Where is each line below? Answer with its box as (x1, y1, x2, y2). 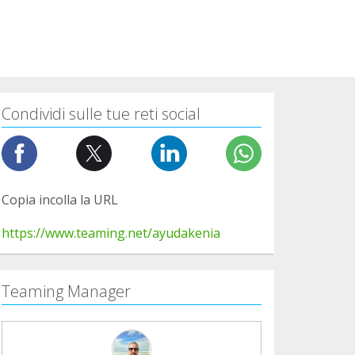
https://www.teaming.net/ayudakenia (2, 223, 220, 242)
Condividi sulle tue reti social (2, 102, 200, 124)
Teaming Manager (2, 280, 131, 302)
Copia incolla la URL (2, 190, 118, 208)
